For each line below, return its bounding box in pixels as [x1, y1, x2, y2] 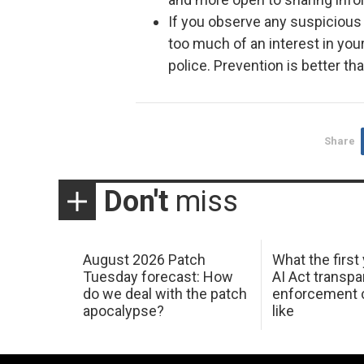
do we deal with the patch [82, 284, 247, 302]
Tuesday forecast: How [82, 267, 233, 285]
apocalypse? [82, 301, 164, 319]
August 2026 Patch [82, 250, 206, 268]
